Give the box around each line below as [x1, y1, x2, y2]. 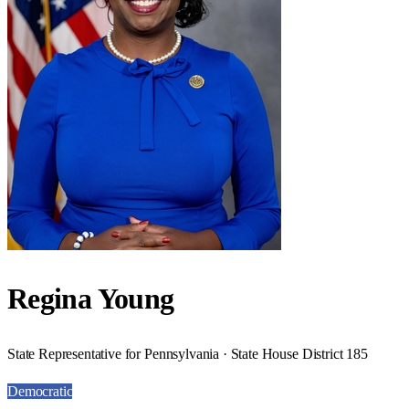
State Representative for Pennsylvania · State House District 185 [7, 345, 368, 362]
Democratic [7, 383, 73, 399]
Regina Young [7, 282, 174, 316]
